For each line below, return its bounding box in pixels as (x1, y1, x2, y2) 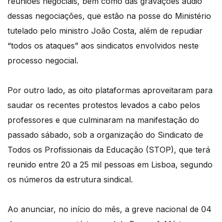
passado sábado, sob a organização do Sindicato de (7, 130, 203, 140)
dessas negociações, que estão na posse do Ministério (7, 11, 211, 21)
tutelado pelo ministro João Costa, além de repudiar (7, 26, 203, 36)
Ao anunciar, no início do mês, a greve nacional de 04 (7, 204, 212, 215)
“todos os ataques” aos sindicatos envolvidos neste (7, 41, 199, 51)
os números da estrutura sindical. (7, 174, 133, 185)
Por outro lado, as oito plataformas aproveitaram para (7, 85, 213, 96)
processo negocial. (7, 55, 78, 66)
